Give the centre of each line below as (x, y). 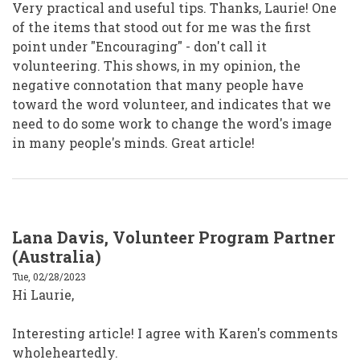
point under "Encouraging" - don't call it (139, 47)
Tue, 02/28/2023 (49, 277)
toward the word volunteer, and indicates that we (172, 104)
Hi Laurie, (43, 295)
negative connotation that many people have (158, 85)
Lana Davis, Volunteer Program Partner (174, 237)
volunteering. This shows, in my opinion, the (156, 66)
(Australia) (57, 257)
